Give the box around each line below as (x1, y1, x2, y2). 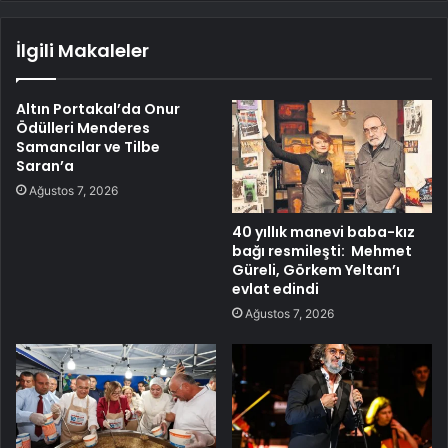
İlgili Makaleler (16, 38, 149, 64)
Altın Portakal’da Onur (16, 99, 180, 120)
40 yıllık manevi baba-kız (232, 222, 415, 243)
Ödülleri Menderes (16, 118, 150, 139)
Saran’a (16, 156, 74, 177)
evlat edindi (232, 279, 319, 300)
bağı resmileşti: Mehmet (232, 241, 412, 262)
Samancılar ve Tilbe (16, 137, 160, 158)
